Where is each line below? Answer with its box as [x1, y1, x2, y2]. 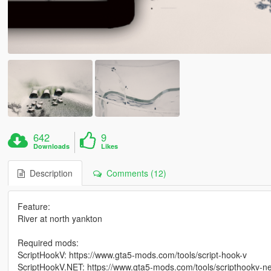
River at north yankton [17, 212, 102, 224]
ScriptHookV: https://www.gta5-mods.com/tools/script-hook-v [17, 248, 247, 261]
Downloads [33, 141, 70, 151]
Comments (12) [101, 166, 166, 179]
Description [24, 166, 73, 179]
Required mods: [17, 236, 79, 249]
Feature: [17, 200, 50, 212]
